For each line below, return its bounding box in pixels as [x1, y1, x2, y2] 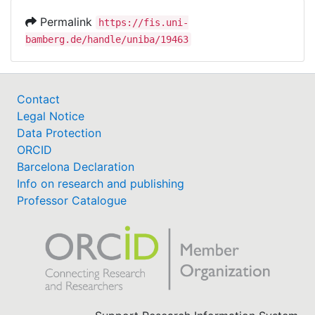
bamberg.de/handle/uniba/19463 [25, 33, 188, 45]
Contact [17, 91, 60, 106]
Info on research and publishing [17, 176, 184, 191]
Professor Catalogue [17, 193, 127, 207]
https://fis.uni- [98, 16, 188, 28]
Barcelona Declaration [17, 159, 134, 174]
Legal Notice [17, 108, 84, 123]
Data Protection [17, 125, 101, 140]
